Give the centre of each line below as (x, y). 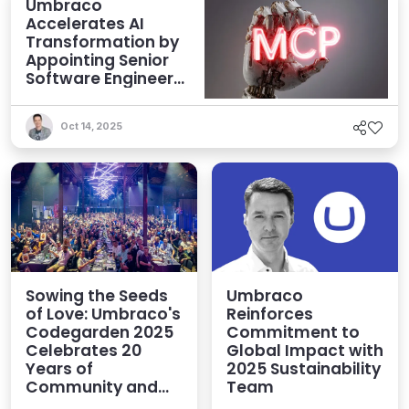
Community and (92, 388)
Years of (59, 369)
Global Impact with (305, 351)
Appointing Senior (97, 61)
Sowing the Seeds (97, 296)
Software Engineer (100, 79)
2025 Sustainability (304, 369)
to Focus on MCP (93, 97)
